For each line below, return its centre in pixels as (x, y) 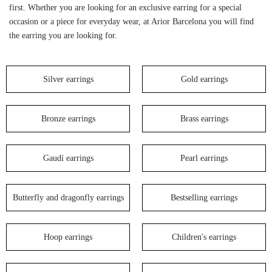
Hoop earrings (68, 237)
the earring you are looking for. (63, 35)
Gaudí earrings (68, 158)
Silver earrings (68, 79)
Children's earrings (204, 237)
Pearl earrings (204, 158)
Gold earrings (204, 79)
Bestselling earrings (204, 197)
